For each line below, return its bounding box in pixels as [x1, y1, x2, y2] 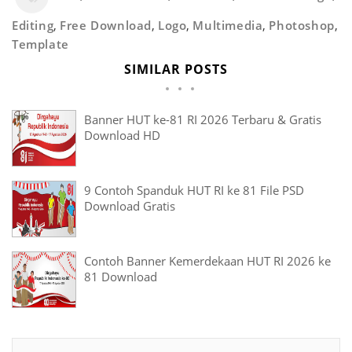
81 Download [84, 269, 157, 285]
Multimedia [192, 17, 263, 34]
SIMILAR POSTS [124, 60, 228, 79]
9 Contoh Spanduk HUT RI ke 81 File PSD [84, 182, 304, 199]
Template [12, 36, 69, 53]
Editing [12, 17, 54, 34]
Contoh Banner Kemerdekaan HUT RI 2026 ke [84, 253, 331, 269]
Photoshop [269, 17, 335, 34]
